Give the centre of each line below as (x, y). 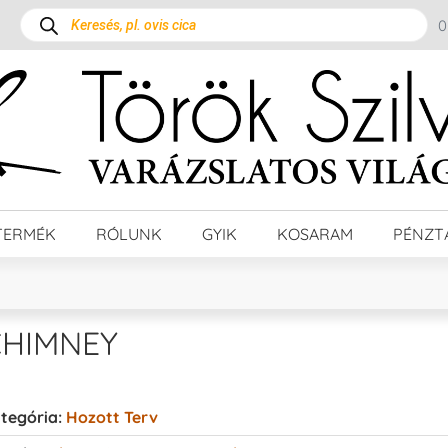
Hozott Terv (111, 416)
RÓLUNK (129, 233)
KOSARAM (315, 233)
